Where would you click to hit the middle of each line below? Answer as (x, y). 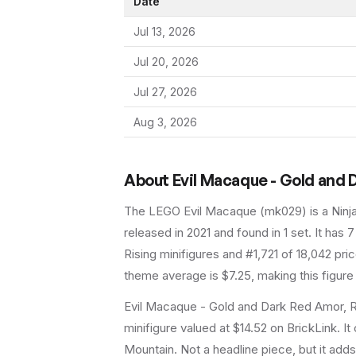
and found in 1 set (259, 233)
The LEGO (154, 211)
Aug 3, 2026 (165, 122)
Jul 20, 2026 (166, 62)
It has (331, 233)
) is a (317, 211)
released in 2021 (167, 233)
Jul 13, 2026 (164, 32)
